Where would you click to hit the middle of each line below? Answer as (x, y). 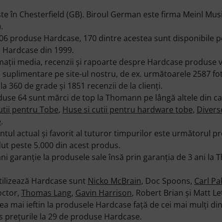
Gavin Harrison (103, 193)
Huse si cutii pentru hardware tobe (127, 109)
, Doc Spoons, (167, 181)
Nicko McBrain (114, 181)
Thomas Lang (46, 193)
